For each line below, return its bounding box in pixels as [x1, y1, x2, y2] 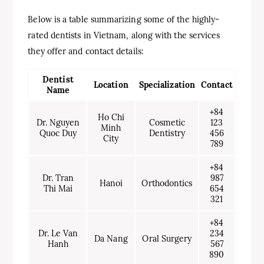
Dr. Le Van [38, 227, 78, 239]
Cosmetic [148, 117, 186, 128]
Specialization [138, 79, 195, 90]
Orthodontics [141, 177, 193, 189]
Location [94, 79, 128, 90]
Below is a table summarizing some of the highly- [28, 14, 220, 25]
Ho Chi [97, 111, 125, 123]
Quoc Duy [39, 127, 77, 138]
